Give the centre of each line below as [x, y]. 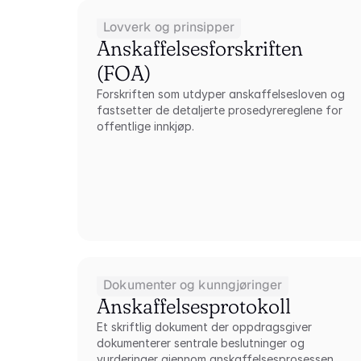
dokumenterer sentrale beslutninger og [201, 343]
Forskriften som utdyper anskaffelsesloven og [221, 94]
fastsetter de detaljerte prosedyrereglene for [220, 110]
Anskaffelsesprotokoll [194, 306]
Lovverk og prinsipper [169, 27]
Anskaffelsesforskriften [200, 48]
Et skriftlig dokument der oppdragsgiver [205, 327]
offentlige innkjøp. [146, 126]
